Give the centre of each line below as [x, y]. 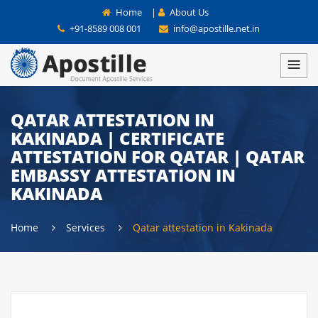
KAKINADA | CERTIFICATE [117, 138]
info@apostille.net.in [215, 28]
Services [87, 227]
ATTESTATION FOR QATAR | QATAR [158, 157]
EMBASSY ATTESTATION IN [123, 175]
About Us [188, 12]
